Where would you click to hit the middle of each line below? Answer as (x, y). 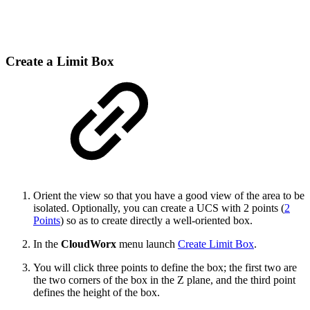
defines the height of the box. (97, 292)
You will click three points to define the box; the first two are (165, 267)
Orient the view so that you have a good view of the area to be (169, 195)
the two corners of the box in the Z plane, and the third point (164, 280)
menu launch (147, 244)
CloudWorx (89, 244)
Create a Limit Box (60, 61)
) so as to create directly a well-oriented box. (156, 220)
